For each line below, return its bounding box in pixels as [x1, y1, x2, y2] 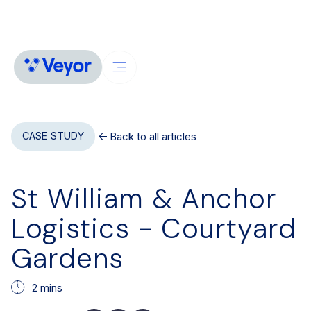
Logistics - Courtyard [11, 210, 296, 246]
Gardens [11, 239, 124, 276]
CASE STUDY [22, 130, 85, 142]
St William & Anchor [11, 180, 277, 217]
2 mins [32, 280, 63, 294]
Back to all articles [109, 129, 196, 143]
